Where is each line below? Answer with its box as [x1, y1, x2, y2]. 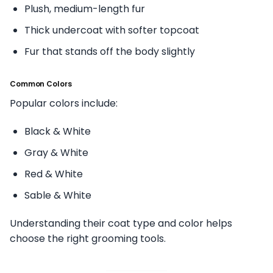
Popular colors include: [10, 96, 118, 110]
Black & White [24, 124, 91, 138]
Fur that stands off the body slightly [24, 44, 195, 58]
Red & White [24, 166, 83, 181]
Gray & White [24, 145, 88, 160]
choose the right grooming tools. [10, 231, 166, 246]
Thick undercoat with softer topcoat [24, 23, 199, 37]
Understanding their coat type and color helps [10, 216, 232, 230]
